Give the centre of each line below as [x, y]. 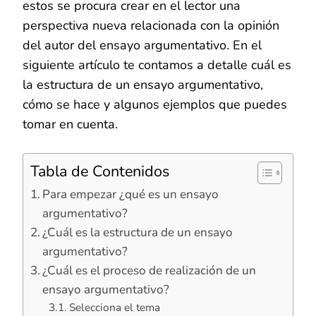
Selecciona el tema [114, 307]
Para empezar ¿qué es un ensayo [131, 194]
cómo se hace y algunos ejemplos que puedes [155, 104]
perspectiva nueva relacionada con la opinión [151, 25]
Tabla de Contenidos [100, 171]
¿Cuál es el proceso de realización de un [150, 270]
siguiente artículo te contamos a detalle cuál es [157, 65]
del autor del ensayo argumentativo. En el [142, 45]
